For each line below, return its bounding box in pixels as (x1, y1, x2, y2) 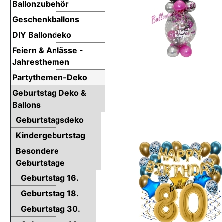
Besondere (16, 145, 59, 156)
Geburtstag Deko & (12, 87, 86, 98)
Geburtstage (16, 157, 65, 167)
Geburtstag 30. (21, 203, 80, 214)
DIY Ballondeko (12, 29, 71, 40)
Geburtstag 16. (21, 172, 79, 183)
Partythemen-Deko (12, 72, 87, 82)
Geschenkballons (12, 14, 79, 24)
